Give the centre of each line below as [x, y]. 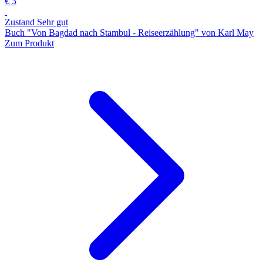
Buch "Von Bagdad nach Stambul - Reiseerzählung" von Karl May [129, 32]
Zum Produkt [29, 43]
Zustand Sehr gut [36, 22]
